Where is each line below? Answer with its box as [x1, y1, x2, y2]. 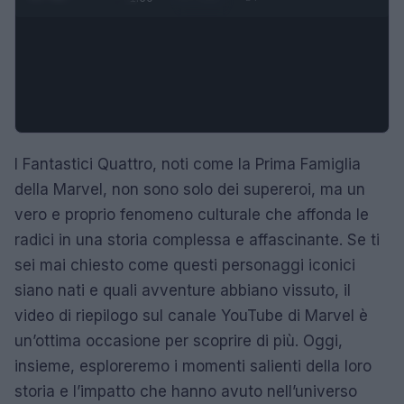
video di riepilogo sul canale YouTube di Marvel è [14, 306, 368, 325]
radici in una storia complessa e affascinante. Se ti [14, 230, 380, 249]
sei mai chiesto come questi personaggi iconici [14, 255, 355, 274]
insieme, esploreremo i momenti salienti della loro [14, 356, 372, 375]
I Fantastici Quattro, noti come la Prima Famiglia [14, 154, 361, 173]
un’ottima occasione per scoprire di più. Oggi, [14, 331, 343, 350]
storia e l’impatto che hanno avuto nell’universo [14, 381, 357, 400]
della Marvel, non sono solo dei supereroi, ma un [14, 179, 365, 198]
